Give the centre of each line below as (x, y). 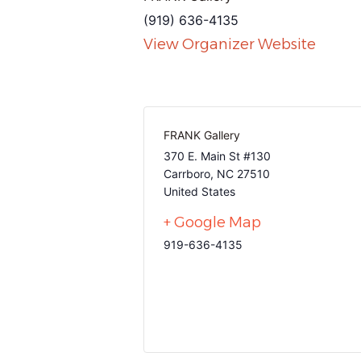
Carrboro (187, 173)
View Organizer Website (230, 44)
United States (199, 191)
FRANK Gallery (202, 135)
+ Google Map (212, 222)
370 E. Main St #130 (217, 156)
